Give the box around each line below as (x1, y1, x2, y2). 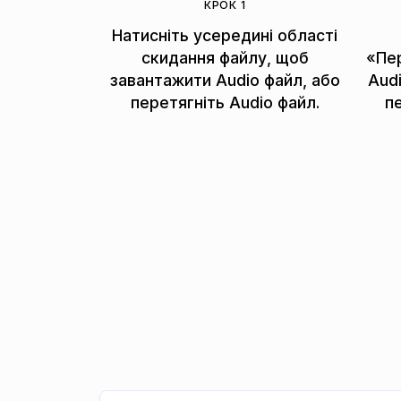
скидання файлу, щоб (141, 47, 309, 67)
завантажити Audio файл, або (109, 70, 340, 90)
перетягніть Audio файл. (130, 92, 320, 112)
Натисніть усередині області (112, 25, 338, 45)
